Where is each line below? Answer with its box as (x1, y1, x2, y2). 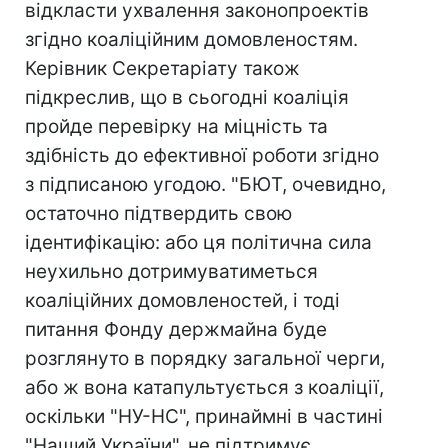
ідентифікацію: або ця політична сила (25, 231, 372, 254)
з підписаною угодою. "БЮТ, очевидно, (25, 173, 386, 196)
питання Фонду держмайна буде (25, 318, 327, 341)
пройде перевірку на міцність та (25, 115, 328, 138)
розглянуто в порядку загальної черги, (25, 347, 385, 370)
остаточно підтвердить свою (25, 202, 292, 225)
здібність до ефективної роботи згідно (25, 144, 379, 167)
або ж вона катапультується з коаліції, (25, 376, 384, 399)
